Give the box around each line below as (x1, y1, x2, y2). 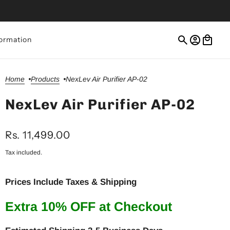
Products (30, 74, 60, 83)
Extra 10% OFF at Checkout (5, 199, 172, 214)
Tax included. (5, 148, 42, 156)
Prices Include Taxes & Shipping (5, 177, 137, 187)
